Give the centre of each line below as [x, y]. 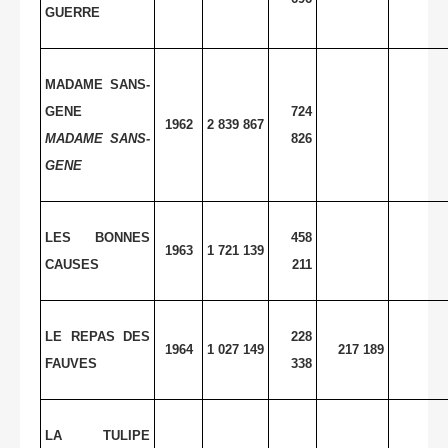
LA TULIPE [97, 435]
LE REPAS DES [97, 336]
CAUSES [72, 264]
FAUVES [71, 363]
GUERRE [72, 12]
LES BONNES [97, 237]
